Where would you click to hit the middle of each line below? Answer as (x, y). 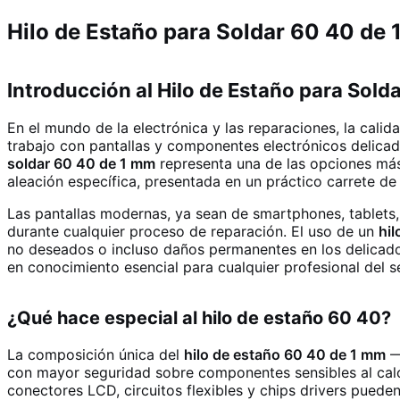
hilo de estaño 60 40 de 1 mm (285, 355)
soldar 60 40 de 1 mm (81, 164)
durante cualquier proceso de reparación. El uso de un (193, 232)
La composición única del (96, 355)
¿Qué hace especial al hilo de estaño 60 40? (199, 318)
